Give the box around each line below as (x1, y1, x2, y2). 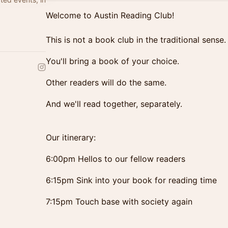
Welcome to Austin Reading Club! (46, 10, 174, 20)
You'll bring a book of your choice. (46, 56, 179, 66)
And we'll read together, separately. (46, 99, 182, 109)
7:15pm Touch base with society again (46, 196, 192, 207)
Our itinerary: (46, 132, 96, 142)
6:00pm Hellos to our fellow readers (46, 154, 185, 164)
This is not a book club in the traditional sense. (46, 35, 226, 45)
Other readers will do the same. (46, 77, 166, 88)
